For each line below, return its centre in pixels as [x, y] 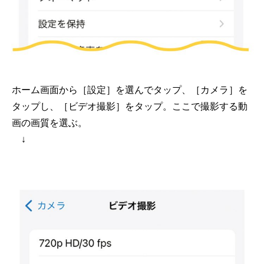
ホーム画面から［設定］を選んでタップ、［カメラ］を [130, 90]
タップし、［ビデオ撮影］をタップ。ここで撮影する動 [130, 107]
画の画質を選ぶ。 [49, 123]
